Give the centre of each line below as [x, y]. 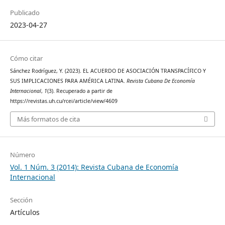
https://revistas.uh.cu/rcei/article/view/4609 [64, 101]
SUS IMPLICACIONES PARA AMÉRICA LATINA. [68, 81]
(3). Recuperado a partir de [80, 91]
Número [22, 154]
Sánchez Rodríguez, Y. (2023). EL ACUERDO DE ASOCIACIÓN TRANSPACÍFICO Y [108, 71]
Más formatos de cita [48, 119]
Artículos [25, 212]
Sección [21, 200]
